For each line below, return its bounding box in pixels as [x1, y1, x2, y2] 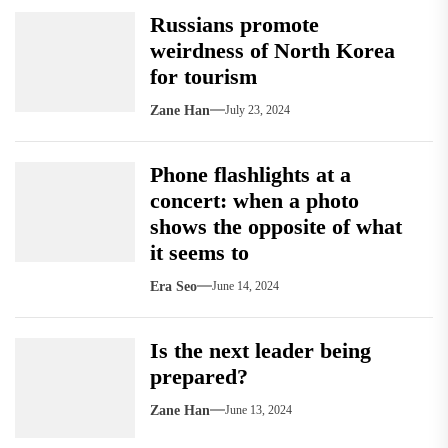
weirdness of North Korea [150, 37, 395, 63]
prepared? [150, 363, 248, 389]
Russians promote [150, 11, 319, 37]
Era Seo [150, 278, 197, 294]
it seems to [150, 239, 249, 265]
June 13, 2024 [225, 403, 292, 418]
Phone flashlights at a [150, 161, 351, 187]
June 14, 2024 [212, 279, 279, 294]
